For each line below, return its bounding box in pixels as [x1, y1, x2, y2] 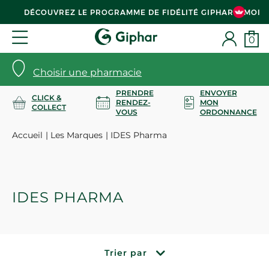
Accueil [12, 130, 43, 141]
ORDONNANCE [199, 107, 257, 116]
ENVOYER [199, 88, 237, 97]
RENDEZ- [115, 97, 151, 107]
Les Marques [50, 130, 103, 141]
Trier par [104, 247, 147, 258]
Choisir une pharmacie [33, 67, 142, 78]
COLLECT [31, 102, 66, 112]
